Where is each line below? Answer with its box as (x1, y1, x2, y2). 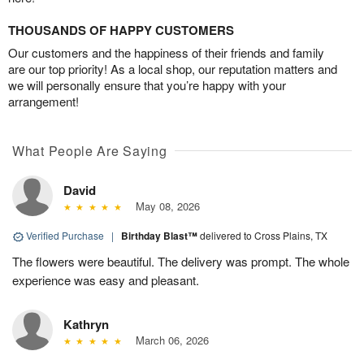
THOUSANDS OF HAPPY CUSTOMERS (8, 21, 234, 40)
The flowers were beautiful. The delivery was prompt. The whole (12, 253, 349, 271)
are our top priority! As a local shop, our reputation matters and (8, 60, 337, 78)
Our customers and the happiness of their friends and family (8, 44, 324, 62)
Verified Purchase (24, 228, 106, 243)
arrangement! (8, 93, 79, 110)
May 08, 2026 (128, 198, 200, 214)
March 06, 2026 (128, 332, 209, 349)
